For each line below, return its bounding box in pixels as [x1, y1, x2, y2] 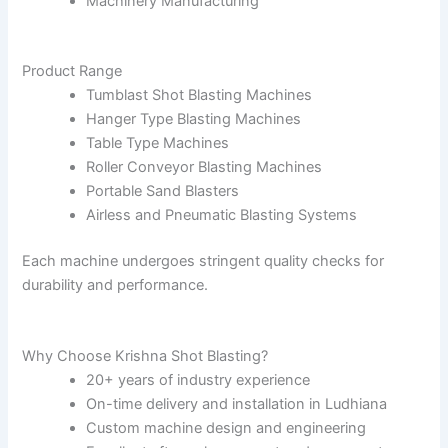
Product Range [22, 61, 123, 80]
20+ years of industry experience [86, 370, 311, 389]
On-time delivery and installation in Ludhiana [86, 394, 388, 413]
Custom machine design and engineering [86, 418, 367, 437]
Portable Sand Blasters [86, 181, 240, 200]
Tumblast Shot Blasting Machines [86, 85, 313, 104]
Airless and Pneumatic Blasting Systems [86, 205, 358, 224]
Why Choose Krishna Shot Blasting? [22, 346, 269, 365]
